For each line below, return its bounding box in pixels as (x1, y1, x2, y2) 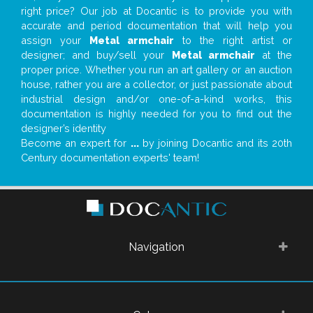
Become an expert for (21, 136, 131, 149)
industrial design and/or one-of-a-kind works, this (21, 92, 292, 105)
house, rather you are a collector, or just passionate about (21, 78, 292, 90)
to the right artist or (174, 34, 292, 46)
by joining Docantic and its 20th (138, 136, 293, 149)
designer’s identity (21, 122, 106, 134)
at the (254, 48, 293, 61)
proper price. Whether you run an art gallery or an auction (21, 63, 292, 75)
